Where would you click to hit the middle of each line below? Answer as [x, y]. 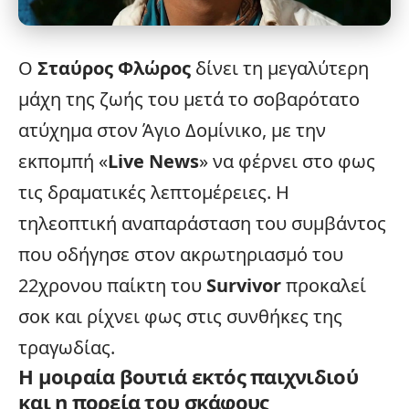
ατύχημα [55, 130]
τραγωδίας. [67, 347]
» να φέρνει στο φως [287, 161]
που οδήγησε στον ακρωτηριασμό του [181, 254]
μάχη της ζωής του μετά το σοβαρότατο [189, 99]
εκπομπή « [63, 161]
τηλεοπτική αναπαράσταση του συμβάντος [202, 223]
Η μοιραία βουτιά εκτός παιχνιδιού [188, 376]
